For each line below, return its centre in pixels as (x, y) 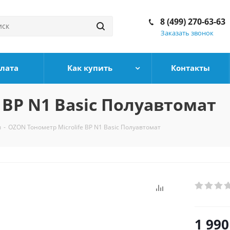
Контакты (190, 68)
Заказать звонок (187, 33)
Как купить (90, 68)
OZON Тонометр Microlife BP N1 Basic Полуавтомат (84, 127)
